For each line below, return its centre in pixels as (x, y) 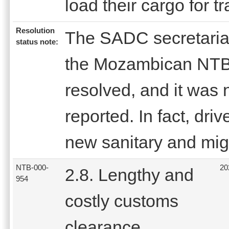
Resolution (35, 30)
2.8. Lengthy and (129, 175)
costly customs (122, 201)
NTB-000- (32, 167)
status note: (37, 42)
